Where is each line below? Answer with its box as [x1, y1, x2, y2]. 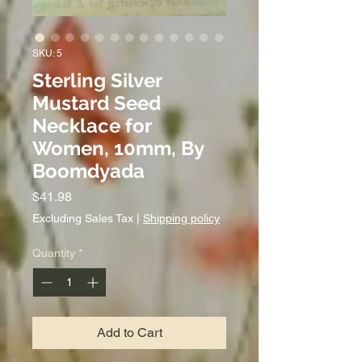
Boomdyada [32, 158, 145, 183]
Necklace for [32, 113, 151, 137]
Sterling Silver [32, 68, 162, 92]
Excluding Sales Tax [32, 211, 133, 225]
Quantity [32, 246, 75, 259]
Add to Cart [96, 324, 162, 340]
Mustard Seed [32, 90, 161, 115]
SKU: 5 [32, 47, 62, 59]
